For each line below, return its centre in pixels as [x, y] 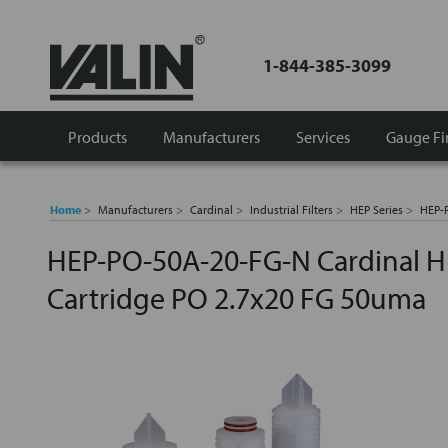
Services [323, 136]
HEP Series [376, 209]
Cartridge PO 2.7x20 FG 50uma [236, 298]
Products [97, 136]
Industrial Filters [291, 209]
